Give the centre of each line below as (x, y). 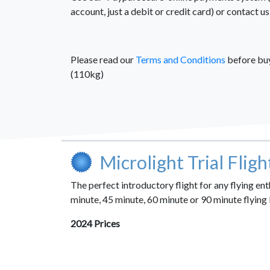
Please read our (103, 59)
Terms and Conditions (181, 59)
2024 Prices (95, 223)
